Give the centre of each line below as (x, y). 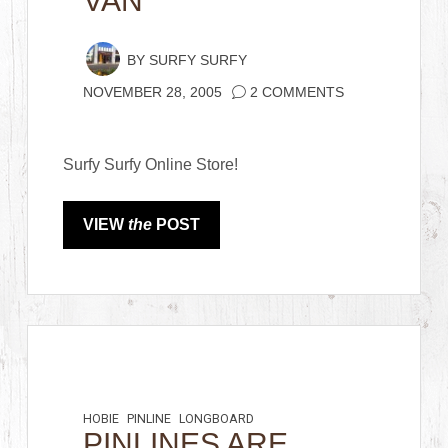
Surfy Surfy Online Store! (151, 164)
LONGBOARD (217, 419)
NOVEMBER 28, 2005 (153, 92)
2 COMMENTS (297, 92)
